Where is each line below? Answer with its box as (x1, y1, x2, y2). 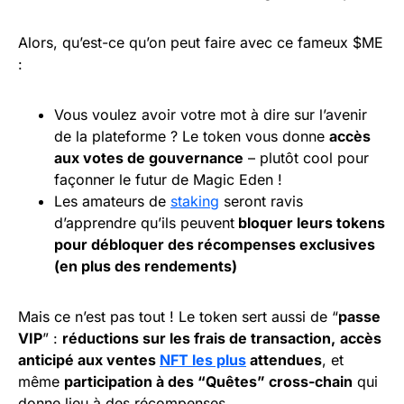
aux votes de (54, 149, 149, 168)
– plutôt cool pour (243, 149, 369, 168)
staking (170, 192, 219, 211)
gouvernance (149, 149, 243, 168)
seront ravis (219, 192, 303, 211)
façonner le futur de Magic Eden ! (54, 170, 282, 189)
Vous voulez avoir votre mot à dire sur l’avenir (54, 106, 367, 124)
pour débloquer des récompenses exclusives (54, 235, 375, 254)
